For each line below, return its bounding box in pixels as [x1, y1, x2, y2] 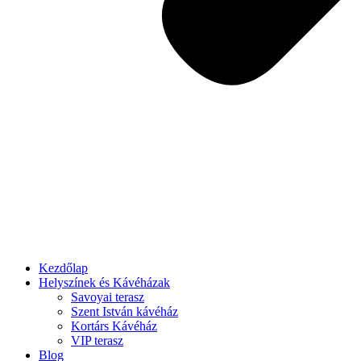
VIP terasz [71, 334, 123, 347]
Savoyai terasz [71, 290, 144, 304]
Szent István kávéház [71, 305, 178, 318]
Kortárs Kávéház [71, 319, 157, 333]
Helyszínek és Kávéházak [39, 276, 170, 289]
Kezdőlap [39, 261, 88, 275]
